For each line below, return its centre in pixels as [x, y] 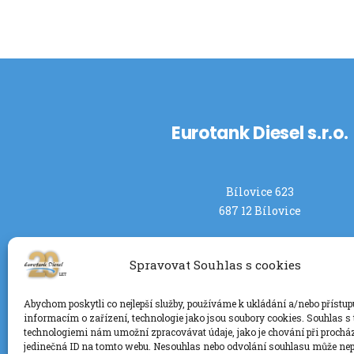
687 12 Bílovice [260, 211]
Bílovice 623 [260, 192]
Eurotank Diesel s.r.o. [260, 133]
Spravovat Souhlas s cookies [216, 264]
